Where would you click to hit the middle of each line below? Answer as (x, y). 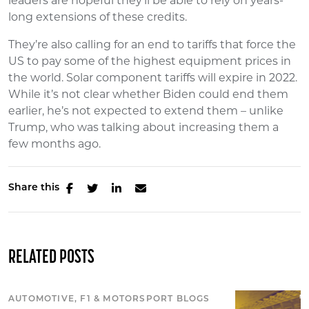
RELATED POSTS (51, 258)
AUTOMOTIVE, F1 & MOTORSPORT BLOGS (109, 299)
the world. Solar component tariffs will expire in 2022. (153, 77)
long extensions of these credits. (98, 17)
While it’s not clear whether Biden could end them (148, 94)
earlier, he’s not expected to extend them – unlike (146, 110)
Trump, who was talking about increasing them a (143, 127)
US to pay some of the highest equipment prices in (150, 61)
